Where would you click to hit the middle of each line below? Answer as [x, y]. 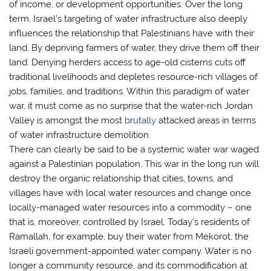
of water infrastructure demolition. [80, 135]
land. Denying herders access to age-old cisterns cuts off [128, 63]
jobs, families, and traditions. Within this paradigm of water [129, 92]
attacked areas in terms [206, 121]
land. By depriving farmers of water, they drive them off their [135, 48]
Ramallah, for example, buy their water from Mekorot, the [129, 237]
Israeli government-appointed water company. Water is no [131, 251]
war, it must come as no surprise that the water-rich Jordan [131, 106]
